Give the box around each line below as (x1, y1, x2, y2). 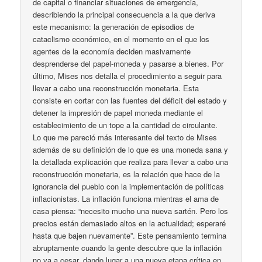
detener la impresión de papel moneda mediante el (33, 106, 204, 118)
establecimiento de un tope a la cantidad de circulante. (33, 119, 218, 130)
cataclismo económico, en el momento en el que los (33, 33, 210, 44)
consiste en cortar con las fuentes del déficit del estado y (33, 94, 227, 106)
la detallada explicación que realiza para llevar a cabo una (33, 156, 229, 167)
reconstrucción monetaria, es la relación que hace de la (33, 168, 220, 180)
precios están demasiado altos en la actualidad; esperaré (33, 217, 226, 229)
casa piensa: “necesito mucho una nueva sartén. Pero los (33, 205, 229, 216)
